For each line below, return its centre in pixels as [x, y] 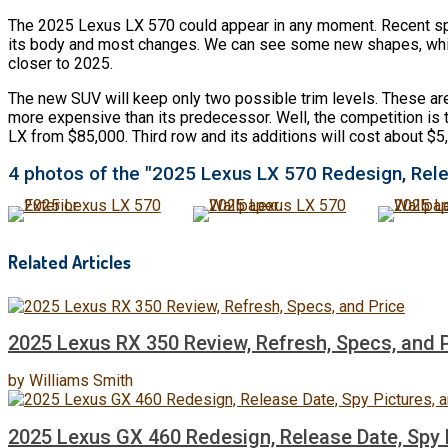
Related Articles [69, 261]
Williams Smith [81, 381]
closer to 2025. [60, 63]
